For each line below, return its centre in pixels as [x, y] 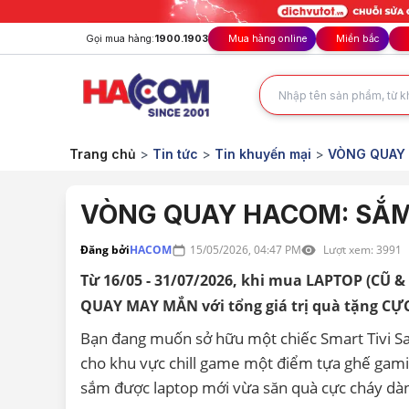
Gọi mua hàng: [120, 38]
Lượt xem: [350, 250]
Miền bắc [358, 38]
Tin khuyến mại [263, 154]
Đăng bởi [105, 250]
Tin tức [175, 154]
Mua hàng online [267, 38]
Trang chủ [103, 154]
